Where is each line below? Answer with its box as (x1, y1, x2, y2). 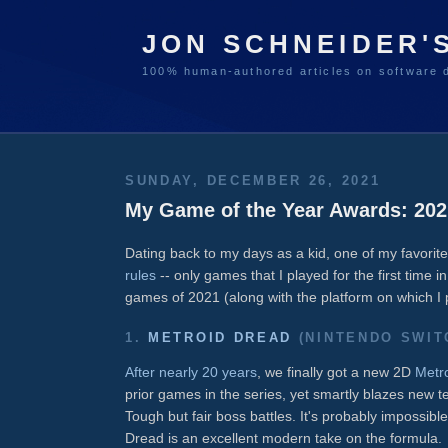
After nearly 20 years (125, 363, 257, 380)
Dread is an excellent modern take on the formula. (125, 429, 442, 446)
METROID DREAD (148, 329, 293, 345)
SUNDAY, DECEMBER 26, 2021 (125, 173, 381, 189)
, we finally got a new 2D (257, 363, 415, 380)
